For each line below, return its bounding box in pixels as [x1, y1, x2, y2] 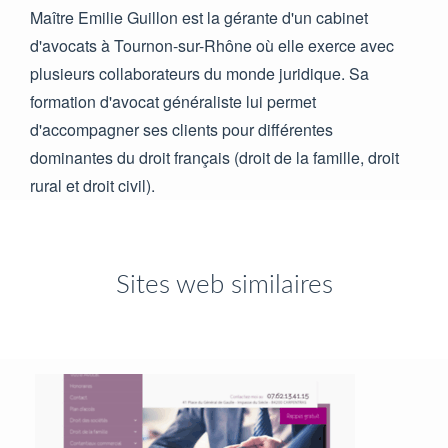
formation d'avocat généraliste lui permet [30, 89, 316, 113]
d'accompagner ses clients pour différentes [30, 117, 333, 141]
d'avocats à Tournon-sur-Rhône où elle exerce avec [30, 33, 394, 57]
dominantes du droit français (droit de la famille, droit [30, 145, 399, 169]
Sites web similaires [115, 271, 333, 298]
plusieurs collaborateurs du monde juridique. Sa [30, 61, 369, 85]
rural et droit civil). [30, 173, 155, 197]
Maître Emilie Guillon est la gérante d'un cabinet [30, 5, 368, 29]
